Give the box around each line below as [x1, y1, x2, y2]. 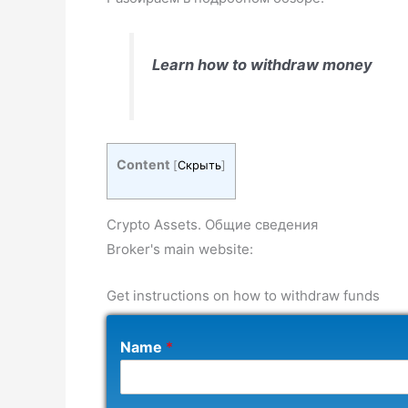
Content [117, 156, 170, 172]
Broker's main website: [107, 240, 253, 259]
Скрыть [178, 158, 221, 172]
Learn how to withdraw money [151, 55, 372, 74]
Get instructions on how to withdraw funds [107, 287, 380, 305]
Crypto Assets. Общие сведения [107, 216, 318, 234]
